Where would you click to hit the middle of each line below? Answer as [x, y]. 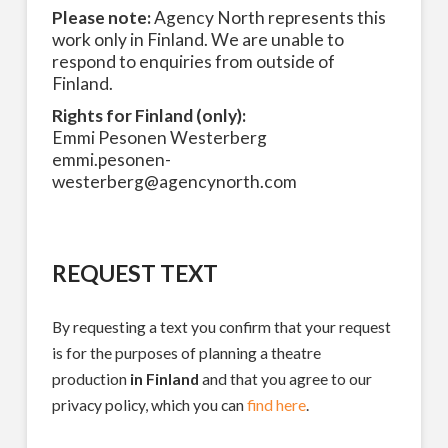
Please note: [101, 17]
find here [276, 404]
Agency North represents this [268, 17]
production [90, 378]
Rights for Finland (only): [148, 115]
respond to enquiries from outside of [193, 61]
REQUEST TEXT [134, 273]
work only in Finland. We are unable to [197, 39]
